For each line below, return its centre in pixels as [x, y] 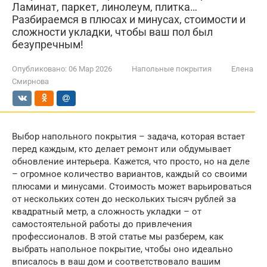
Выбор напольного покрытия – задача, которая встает [128, 136]
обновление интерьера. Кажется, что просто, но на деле [131, 162]
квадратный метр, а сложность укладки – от [107, 212]
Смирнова [30, 81]
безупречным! [48, 44]
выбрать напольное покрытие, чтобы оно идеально [122, 249]
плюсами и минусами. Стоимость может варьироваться [132, 187]
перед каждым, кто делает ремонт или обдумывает [122, 149]
